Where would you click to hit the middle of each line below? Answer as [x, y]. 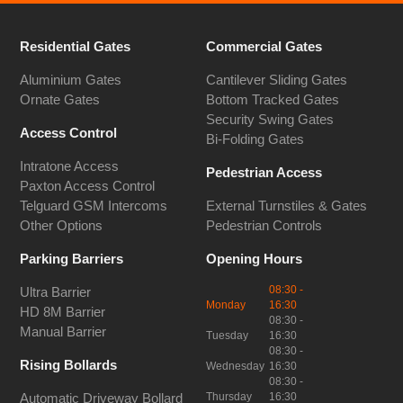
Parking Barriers [72, 259]
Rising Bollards [69, 365]
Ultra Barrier [56, 292]
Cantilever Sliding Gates [277, 81]
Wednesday [235, 366]
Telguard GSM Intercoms [94, 206]
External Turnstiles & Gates [287, 206]
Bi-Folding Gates [255, 140]
